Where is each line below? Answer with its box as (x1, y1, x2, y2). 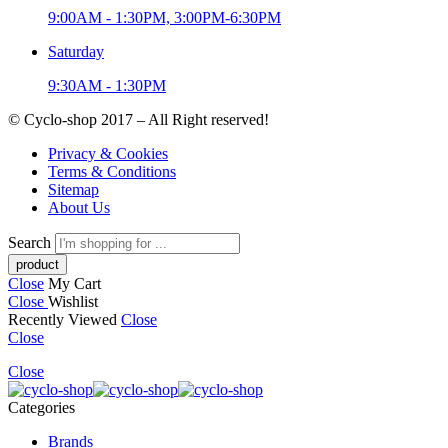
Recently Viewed (8, 311, 121, 329)
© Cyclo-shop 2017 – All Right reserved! (8, 111, 269, 129)
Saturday (48, 43, 104, 61)
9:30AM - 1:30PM (48, 77, 166, 95)
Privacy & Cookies (48, 145, 168, 163)
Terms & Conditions (48, 163, 176, 181)
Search (8, 234, 55, 252)
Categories (8, 399, 75, 417)
